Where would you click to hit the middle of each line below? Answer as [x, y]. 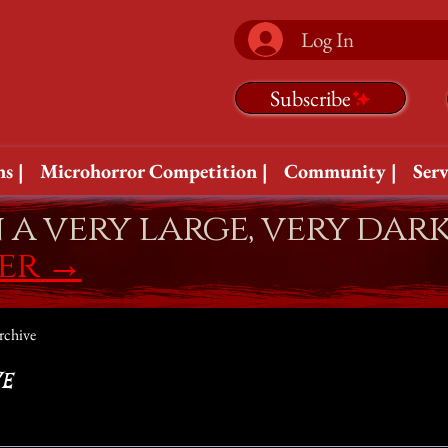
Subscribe [311, 98]
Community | [341, 171]
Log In [327, 40]
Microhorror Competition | [154, 171]
